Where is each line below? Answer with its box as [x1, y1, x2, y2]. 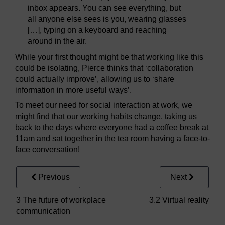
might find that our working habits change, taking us [15, 112, 197, 121]
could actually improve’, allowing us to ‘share [15, 75, 174, 84]
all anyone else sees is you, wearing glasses [28, 15, 186, 24]
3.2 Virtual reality [149, 196, 209, 205]
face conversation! [15, 145, 80, 154]
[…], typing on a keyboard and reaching [28, 26, 167, 35]
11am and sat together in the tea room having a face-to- [15, 134, 210, 143]
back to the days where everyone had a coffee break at [15, 123, 208, 132]
